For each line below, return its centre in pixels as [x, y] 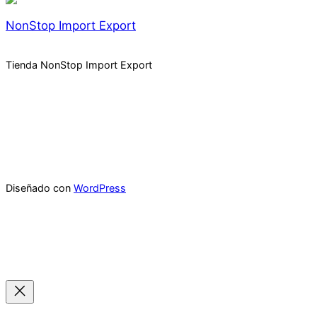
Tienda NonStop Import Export [79, 65]
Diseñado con [40, 188]
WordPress [100, 188]
